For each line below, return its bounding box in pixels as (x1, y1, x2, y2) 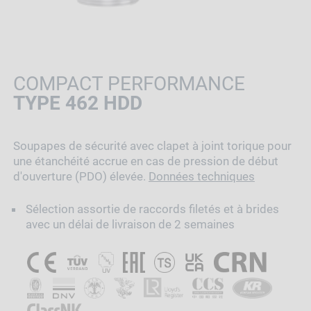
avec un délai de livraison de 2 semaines (25, 217, 235, 231)
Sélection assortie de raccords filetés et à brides (25, 201, 279, 216)
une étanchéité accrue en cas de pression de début (12, 154, 278, 169)
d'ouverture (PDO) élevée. (12, 169, 149, 184)
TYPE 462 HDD (12, 91, 142, 115)
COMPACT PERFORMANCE (12, 72, 245, 95)
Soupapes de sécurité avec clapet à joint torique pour (12, 139, 292, 153)
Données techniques (148, 169, 255, 184)
